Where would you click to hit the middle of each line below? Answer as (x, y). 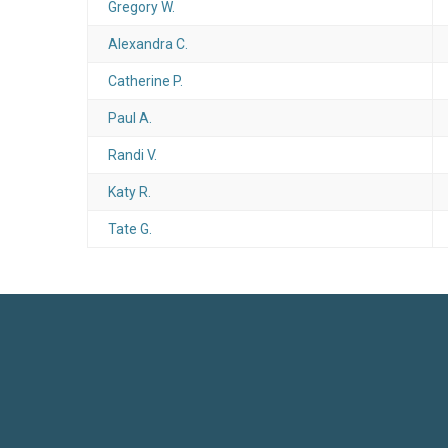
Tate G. (130, 229)
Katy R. (129, 192)
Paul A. (130, 118)
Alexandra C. (148, 44)
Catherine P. (145, 81)
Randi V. (132, 155)
